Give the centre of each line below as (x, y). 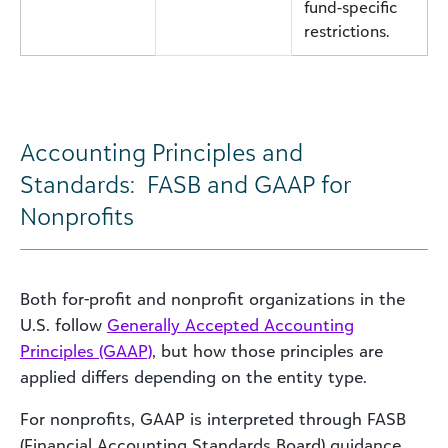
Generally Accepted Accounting (230, 324)
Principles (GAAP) (86, 350)
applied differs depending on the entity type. (193, 376)
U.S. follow (63, 324)
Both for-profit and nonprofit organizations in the (212, 298)
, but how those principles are (267, 350)
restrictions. (346, 30)
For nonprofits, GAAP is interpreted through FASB (213, 418)
